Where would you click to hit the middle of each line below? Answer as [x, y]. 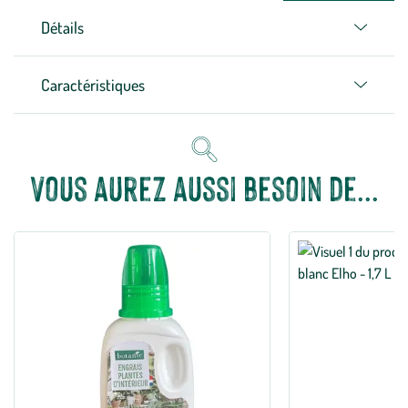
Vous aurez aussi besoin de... [204, 188]
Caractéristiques [93, 85]
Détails [62, 27]
